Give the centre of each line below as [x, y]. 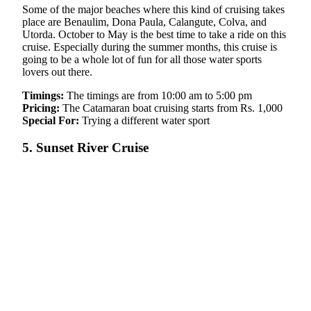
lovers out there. [57, 72]
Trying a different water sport [146, 121]
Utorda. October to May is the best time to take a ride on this [154, 35]
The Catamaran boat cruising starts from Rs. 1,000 [171, 108]
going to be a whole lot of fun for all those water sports [142, 60]
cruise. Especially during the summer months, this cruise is [150, 47]
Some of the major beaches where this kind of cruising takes [153, 10]
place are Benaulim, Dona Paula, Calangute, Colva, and [144, 22]
